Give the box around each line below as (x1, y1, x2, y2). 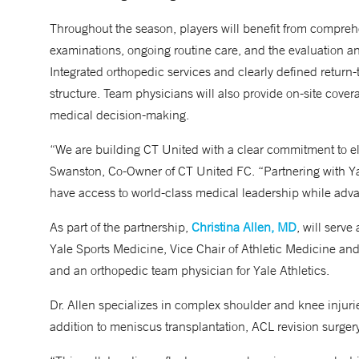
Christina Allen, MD (192, 219, 296, 235)
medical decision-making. (50, 107, 189, 123)
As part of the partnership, (50, 219, 192, 235)
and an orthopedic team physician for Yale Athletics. (50, 262, 329, 278)
